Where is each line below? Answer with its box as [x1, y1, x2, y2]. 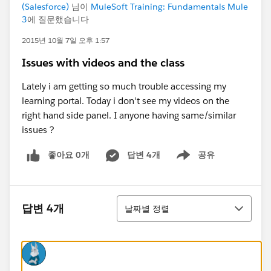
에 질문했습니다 [27, 14, 89, 25]
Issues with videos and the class [22, 56, 184, 70]
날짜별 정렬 [125, 203, 169, 214]
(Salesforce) [22, 1, 69, 12]
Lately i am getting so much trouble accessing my [22, 80, 226, 92]
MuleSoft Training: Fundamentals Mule [91, 1, 248, 12]
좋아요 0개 [48, 149, 90, 160]
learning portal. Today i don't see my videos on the [22, 95, 229, 106]
